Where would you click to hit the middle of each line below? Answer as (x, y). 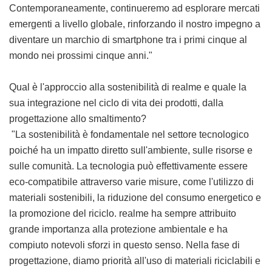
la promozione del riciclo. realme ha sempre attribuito (123, 214)
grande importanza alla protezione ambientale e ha (118, 229)
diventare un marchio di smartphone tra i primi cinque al (128, 40)
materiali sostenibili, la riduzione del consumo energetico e (135, 198)
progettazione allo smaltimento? (78, 119)
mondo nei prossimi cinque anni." (81, 56)
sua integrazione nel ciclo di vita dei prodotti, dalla (116, 103)
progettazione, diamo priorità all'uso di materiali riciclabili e (135, 261)
